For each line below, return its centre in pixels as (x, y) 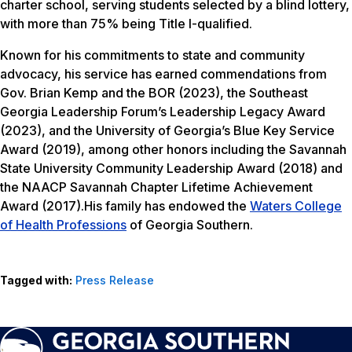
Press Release (115, 280)
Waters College (296, 206)
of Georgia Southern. (190, 225)
